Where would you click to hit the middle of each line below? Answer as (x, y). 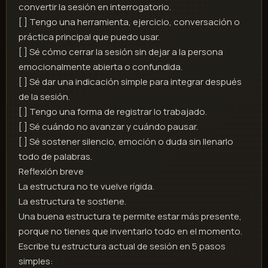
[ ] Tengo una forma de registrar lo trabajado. (113, 112)
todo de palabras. (55, 157)
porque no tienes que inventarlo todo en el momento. (130, 232)
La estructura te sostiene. (72, 202)
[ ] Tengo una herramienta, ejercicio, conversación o (129, 22)
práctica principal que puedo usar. (89, 37)
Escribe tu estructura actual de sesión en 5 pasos (122, 246)
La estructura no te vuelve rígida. (86, 187)
